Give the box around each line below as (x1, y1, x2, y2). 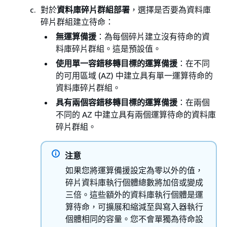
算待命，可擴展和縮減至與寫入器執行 (65, 201, 203, 212)
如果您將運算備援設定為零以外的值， (65, 165, 203, 175)
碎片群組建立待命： (41, 16, 113, 27)
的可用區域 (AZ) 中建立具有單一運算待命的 (56, 70, 213, 81)
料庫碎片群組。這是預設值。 (56, 43, 161, 54)
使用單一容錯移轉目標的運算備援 (56, 58, 177, 68)
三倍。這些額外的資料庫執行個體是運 (65, 189, 203, 200)
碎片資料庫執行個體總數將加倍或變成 (65, 177, 203, 187)
